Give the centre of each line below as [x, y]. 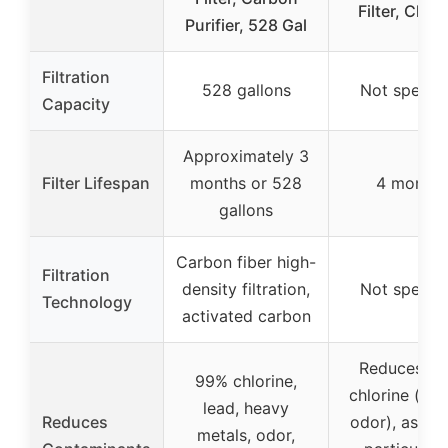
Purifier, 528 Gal [246, 25]
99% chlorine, [246, 381]
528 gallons [246, 90]
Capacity [76, 104]
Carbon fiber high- [246, 262]
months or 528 [246, 183]
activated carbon [246, 316]
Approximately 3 [246, 156]
